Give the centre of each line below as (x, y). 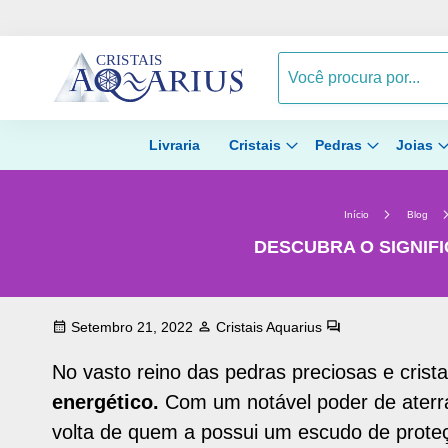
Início (356, 214)
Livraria (174, 145)
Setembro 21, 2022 (130, 327)
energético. (105, 402)
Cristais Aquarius (269, 327)
